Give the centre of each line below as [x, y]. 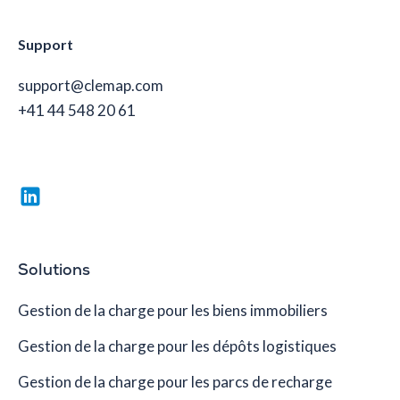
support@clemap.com [91, 86]
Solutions [54, 271]
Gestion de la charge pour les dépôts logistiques [177, 346]
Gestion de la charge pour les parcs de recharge [175, 382]
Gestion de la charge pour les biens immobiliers [173, 311]
